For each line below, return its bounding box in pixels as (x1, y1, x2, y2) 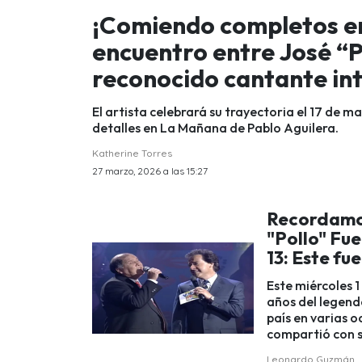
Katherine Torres (92, 146, 172, 159)
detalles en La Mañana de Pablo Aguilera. (92, 119, 339, 136)
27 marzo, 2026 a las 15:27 (92, 164, 208, 177)
